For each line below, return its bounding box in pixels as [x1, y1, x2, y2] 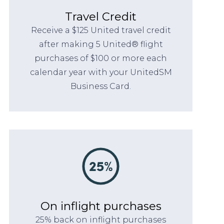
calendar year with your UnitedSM [29, 67, 172, 77]
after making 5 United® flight [38, 39, 163, 49]
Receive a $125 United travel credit [30, 25, 171, 35]
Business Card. [70, 81, 131, 91]
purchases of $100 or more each [34, 53, 167, 63]
